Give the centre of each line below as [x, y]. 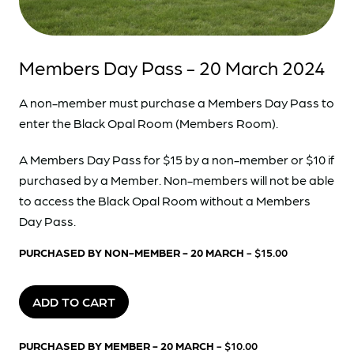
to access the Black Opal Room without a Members [165, 201]
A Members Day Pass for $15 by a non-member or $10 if [177, 160]
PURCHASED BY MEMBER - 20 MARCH [118, 346]
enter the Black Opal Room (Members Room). [149, 123]
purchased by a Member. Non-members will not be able [177, 180]
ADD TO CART [74, 302]
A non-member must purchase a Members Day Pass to [177, 103]
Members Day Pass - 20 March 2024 [172, 67]
